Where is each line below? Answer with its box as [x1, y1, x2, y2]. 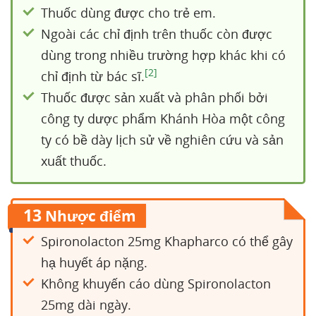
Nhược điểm [42, 206, 136, 226]
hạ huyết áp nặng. [41, 254, 147, 271]
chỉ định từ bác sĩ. [41, 68, 145, 85]
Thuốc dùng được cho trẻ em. [41, 4, 216, 21]
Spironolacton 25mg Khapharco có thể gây [41, 233, 293, 250]
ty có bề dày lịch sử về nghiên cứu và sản [41, 131, 284, 148]
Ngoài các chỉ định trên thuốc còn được [41, 25, 272, 42]
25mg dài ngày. [41, 296, 131, 313]
